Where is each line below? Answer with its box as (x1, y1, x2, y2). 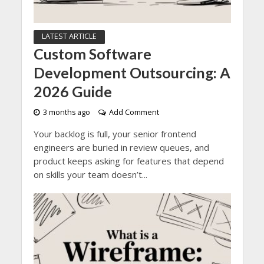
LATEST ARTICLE (41, 31, 97, 41)
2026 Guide (33, 82, 112, 100)
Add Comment (108, 107, 159, 117)
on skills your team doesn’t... (33, 168, 147, 180)
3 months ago (42, 107, 90, 117)
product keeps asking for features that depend (33, 154, 224, 167)
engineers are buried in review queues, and (33, 141, 209, 153)
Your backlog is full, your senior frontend (33, 127, 196, 140)
